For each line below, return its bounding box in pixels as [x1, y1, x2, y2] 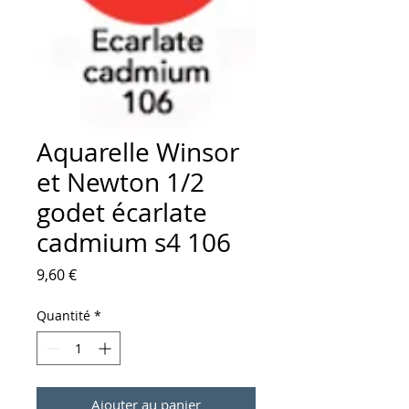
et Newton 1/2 [37, 165, 204, 200]
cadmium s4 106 [37, 225, 231, 260]
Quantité [37, 307, 90, 325]
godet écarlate [37, 195, 207, 230]
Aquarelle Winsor [37, 135, 239, 170]
